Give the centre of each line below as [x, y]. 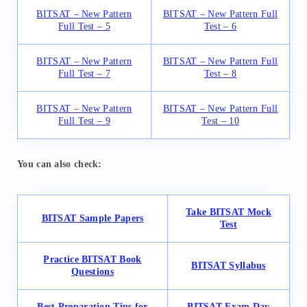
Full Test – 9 [84, 121]
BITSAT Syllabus [229, 266]
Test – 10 [220, 121]
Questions [93, 272]
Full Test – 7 [84, 73]
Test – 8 [220, 73]
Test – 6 [220, 26]
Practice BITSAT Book [93, 260]
